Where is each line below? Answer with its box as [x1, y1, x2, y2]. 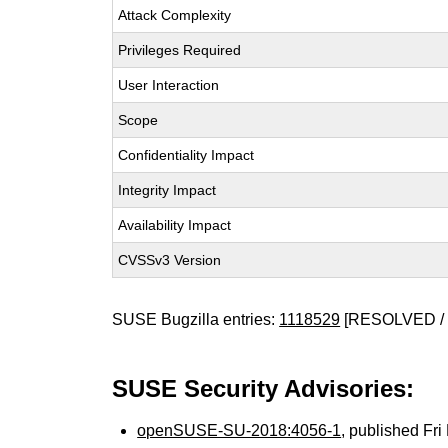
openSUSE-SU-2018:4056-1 [137, 422, 342, 439]
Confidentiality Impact [118, 147, 255, 163]
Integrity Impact [118, 182, 217, 198]
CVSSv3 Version [118, 252, 222, 268]
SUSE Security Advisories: [112, 375, 415, 402]
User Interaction [118, 77, 220, 93]
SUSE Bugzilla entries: [112, 311, 280, 328]
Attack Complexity [118, 7, 232, 23]
